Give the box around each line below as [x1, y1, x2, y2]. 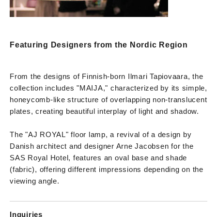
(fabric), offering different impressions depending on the [10, 165, 203, 173]
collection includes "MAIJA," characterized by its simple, [10, 83, 207, 92]
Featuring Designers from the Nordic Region [10, 40, 188, 49]
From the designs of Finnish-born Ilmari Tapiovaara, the [10, 72, 203, 80]
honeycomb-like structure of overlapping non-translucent [10, 95, 207, 104]
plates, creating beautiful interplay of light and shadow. [10, 107, 199, 115]
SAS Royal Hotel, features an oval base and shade [10, 153, 187, 162]
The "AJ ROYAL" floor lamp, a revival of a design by [10, 130, 192, 139]
